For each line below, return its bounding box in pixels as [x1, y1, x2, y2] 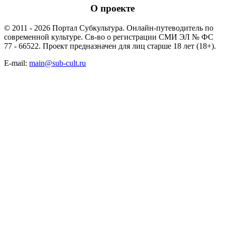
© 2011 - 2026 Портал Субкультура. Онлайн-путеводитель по [4, 23, 213, 32]
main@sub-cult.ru [29, 58, 86, 67]
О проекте [90, 3, 135, 14]
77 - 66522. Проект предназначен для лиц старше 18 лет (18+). [4, 41, 216, 50]
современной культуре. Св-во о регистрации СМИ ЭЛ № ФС [4, 32, 213, 41]
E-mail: [4, 58, 29, 67]
